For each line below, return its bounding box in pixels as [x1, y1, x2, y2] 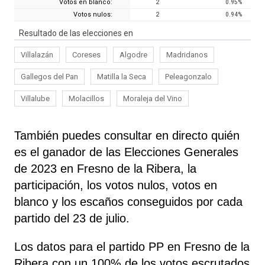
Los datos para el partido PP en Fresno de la [14, 240, 250, 253]
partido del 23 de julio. [14, 211, 130, 225]
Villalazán [21, 50, 53, 59]
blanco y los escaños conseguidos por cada [14, 195, 243, 208]
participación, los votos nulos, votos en [14, 178, 217, 192]
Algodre [119, 50, 147, 59]
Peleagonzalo [165, 72, 212, 81]
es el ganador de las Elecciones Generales [14, 145, 238, 159]
